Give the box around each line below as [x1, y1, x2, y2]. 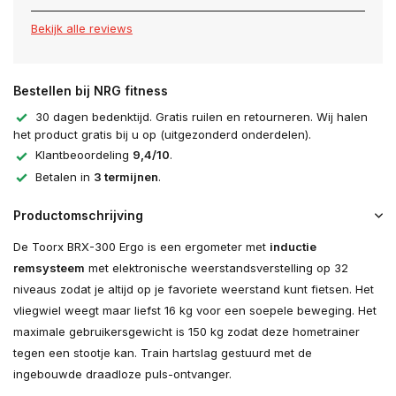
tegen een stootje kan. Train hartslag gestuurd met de [13, 346, 312, 361]
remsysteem [13, 261, 85, 276]
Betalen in [35, 169, 94, 184]
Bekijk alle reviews [31, 21, 133, 35]
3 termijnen [94, 169, 158, 184]
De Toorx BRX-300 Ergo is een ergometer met [13, 240, 270, 255]
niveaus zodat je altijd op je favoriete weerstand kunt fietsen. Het [13, 282, 374, 297]
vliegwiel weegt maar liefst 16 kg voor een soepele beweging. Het [13, 303, 377, 318]
